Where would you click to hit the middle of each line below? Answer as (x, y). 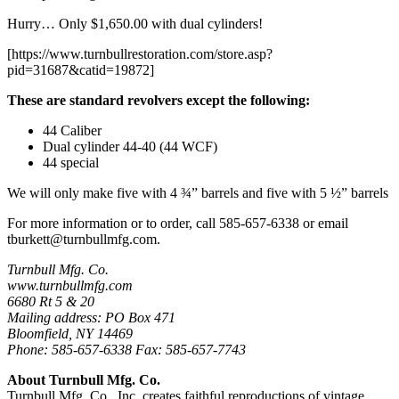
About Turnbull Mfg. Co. (84, 379)
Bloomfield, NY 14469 (70, 333)
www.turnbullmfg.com (70, 285)
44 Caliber (72, 130)
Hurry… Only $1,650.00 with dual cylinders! (135, 23)
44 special (71, 162)
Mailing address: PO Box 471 (91, 317)
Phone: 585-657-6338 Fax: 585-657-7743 (126, 349)
